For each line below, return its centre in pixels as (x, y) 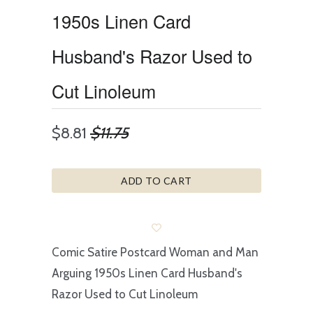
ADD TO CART (156, 181)
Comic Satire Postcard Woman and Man (155, 252)
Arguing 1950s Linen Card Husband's (147, 273)
